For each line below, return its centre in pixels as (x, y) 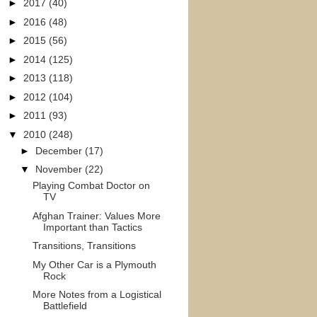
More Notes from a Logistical (97, 294)
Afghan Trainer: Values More (96, 215)
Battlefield (65, 306)
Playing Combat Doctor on (91, 185)
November (60, 169)
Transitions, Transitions (84, 246)
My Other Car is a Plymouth (94, 264)
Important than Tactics (92, 227)
